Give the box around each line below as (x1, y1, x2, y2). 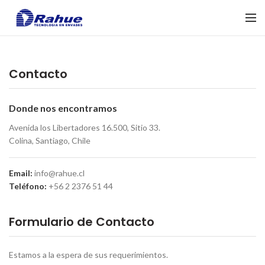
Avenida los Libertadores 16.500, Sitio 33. (9, 122, 160, 132)
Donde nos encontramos (9, 102, 117, 114)
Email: (9, 168, 33, 178)
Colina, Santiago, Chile (9, 135, 91, 146)
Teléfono (9, 181, 44, 191)
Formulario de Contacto (9, 214, 154, 230)
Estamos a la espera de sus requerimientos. (9, 250, 168, 260)
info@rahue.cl (33, 168, 85, 178)
